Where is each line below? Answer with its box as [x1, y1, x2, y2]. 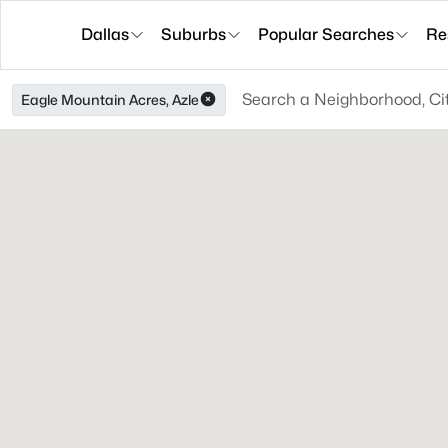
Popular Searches [258, 25, 394, 44]
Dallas [81, 25, 129, 44]
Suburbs [161, 25, 226, 44]
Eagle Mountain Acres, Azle [21, 91, 199, 108]
